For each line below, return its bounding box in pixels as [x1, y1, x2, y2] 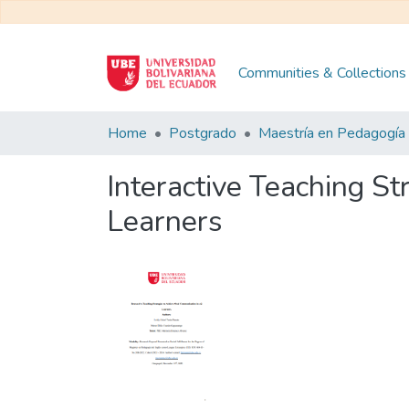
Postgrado [169, 123, 236, 143]
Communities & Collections [238, 63, 406, 83]
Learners [107, 202, 223, 241]
